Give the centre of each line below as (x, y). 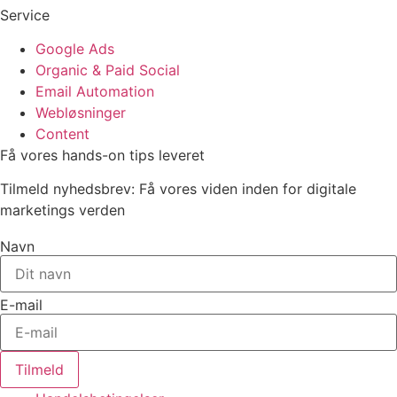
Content (62, 134)
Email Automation (95, 92)
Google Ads (75, 49)
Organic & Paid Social (108, 70)
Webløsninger (81, 113)
